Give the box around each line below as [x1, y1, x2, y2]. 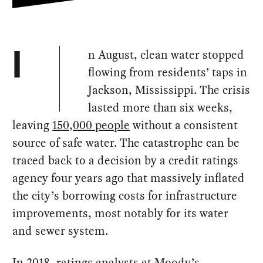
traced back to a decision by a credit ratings [12, 152, 239, 169]
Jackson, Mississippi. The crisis [88, 82, 251, 99]
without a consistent [130, 117, 238, 134]
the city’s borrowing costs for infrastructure [12, 187, 238, 204]
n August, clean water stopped [88, 46, 245, 63]
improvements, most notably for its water [12, 205, 229, 222]
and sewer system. [12, 222, 109, 240]
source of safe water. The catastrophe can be [12, 134, 240, 151]
